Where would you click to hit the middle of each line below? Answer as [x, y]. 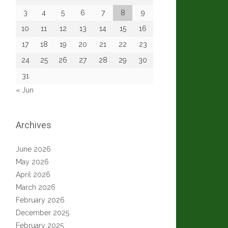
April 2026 [33, 175]
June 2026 [33, 149]
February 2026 [40, 200]
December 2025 [42, 213]
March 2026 [36, 187]
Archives [34, 125]
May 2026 [32, 162]
